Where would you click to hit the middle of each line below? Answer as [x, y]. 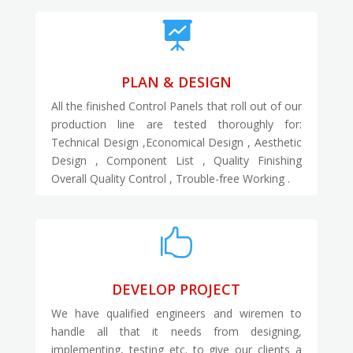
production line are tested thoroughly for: [176, 124]
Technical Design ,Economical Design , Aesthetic [176, 143]
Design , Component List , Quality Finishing [176, 161]
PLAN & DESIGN [176, 82]
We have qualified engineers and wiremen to [176, 314]
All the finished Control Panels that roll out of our [176, 106]
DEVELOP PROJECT [176, 290]
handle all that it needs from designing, [176, 332]
